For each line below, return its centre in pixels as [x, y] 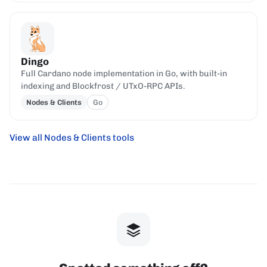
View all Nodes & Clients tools [72, 138]
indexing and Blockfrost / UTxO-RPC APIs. [103, 86]
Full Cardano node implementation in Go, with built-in [124, 73]
